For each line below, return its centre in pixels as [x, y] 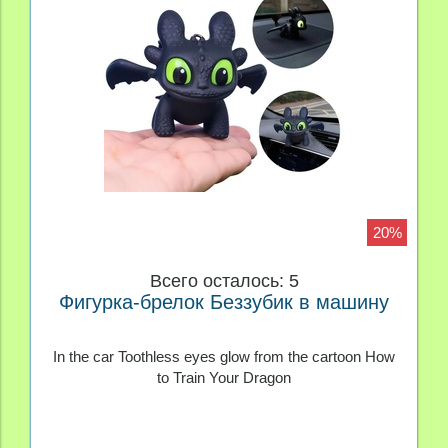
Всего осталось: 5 [224, 281]
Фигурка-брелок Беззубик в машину [224, 302]
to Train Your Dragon [224, 377]
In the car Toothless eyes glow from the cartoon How [224, 356]
